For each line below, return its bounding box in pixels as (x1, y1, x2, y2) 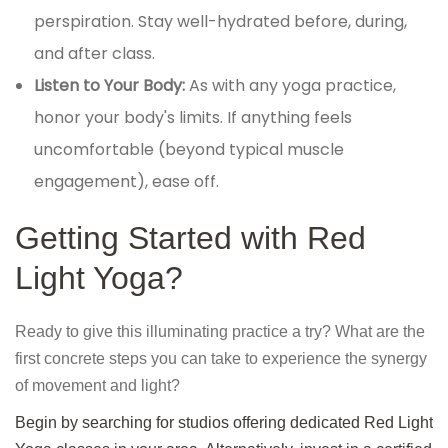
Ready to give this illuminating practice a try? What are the (15, 323, 425, 341)
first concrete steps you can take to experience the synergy (15, 350, 427, 368)
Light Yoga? (15, 260, 183, 297)
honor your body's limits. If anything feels (34, 106, 353, 130)
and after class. (34, 42, 156, 66)
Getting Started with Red (15, 220, 366, 257)
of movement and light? (15, 377, 180, 395)
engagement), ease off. (34, 170, 220, 194)
